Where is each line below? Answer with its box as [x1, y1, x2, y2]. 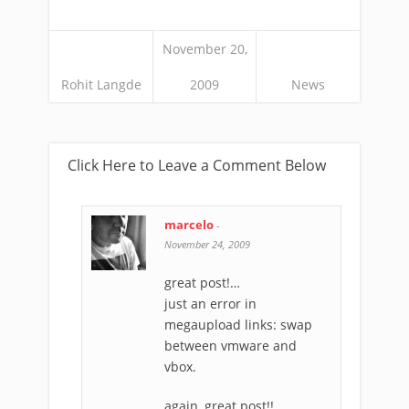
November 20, [162, 40, 247, 58]
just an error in [164, 295, 257, 312]
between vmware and [164, 337, 297, 354]
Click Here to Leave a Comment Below [68, 155, 326, 175]
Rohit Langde [60, 76, 142, 93]
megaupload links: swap [164, 316, 312, 333]
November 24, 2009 [164, 237, 250, 251]
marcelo [164, 216, 214, 233]
